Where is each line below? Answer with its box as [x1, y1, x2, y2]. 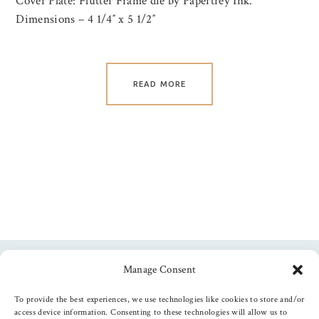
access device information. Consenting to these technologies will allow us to [14, 307, 288, 318]
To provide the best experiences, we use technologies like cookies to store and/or [14, 294, 305, 305]
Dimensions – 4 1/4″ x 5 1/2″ [16, 11, 155, 28]
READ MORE [133, 80, 186, 89]
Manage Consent [122, 263, 197, 276]
